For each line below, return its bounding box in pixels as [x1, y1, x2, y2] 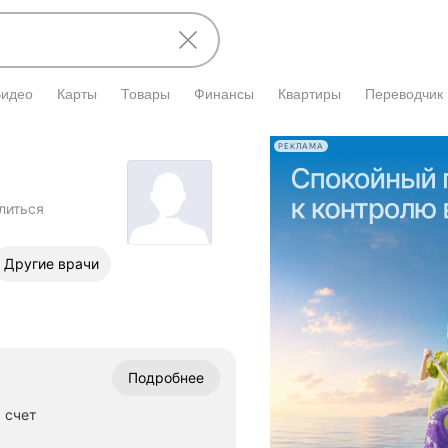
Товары [121, 86, 170, 102]
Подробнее [128, 369, 204, 386]
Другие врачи [4, 255, 99, 272]
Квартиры [278, 86, 341, 102]
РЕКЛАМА [278, 141, 324, 151]
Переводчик [365, 86, 443, 102]
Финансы [194, 86, 254, 102]
